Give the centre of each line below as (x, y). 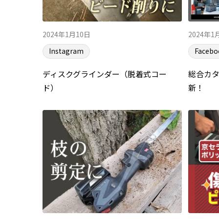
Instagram (66, 51)
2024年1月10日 (66, 34)
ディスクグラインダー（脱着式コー (105, 74)
